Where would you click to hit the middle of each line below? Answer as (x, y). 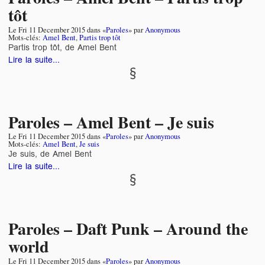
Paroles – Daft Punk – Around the (128, 229)
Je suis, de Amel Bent (50, 154)
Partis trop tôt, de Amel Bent (62, 47)
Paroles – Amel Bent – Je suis (111, 122)
